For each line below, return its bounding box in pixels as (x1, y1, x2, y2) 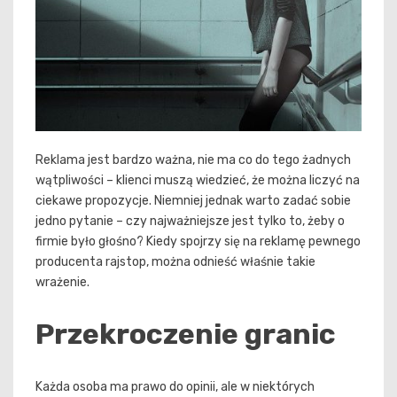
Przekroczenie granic (35, 317, 336, 352)
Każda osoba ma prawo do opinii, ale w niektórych (35, 378, 315, 394)
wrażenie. (35, 275, 90, 291)
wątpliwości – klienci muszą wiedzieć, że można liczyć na (35, 173, 360, 189)
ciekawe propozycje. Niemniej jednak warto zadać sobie (35, 193, 351, 209)
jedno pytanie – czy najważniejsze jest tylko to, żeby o (35, 214, 345, 230)
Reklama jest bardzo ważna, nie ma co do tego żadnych (35, 152, 351, 168)
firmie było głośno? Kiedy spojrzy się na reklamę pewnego (35, 234, 361, 250)
